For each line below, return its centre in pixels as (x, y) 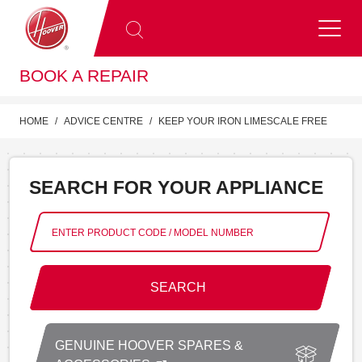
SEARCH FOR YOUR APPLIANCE (176, 187)
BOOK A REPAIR (84, 76)
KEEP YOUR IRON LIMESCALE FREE (243, 121)
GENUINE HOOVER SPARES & (149, 345)
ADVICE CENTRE (103, 121)
